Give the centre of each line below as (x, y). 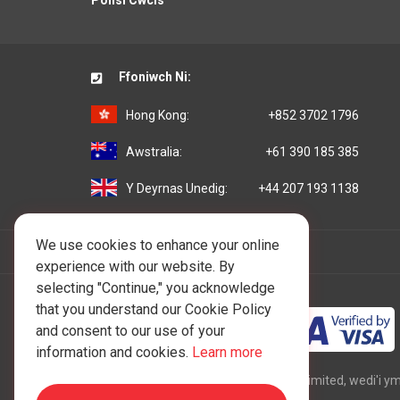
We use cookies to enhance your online (158, 245)
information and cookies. (114, 352)
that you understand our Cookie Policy (154, 309)
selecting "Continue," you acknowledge (155, 288)
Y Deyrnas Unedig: (177, 189)
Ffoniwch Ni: (154, 77)
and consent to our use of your (130, 331)
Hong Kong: (158, 116)
